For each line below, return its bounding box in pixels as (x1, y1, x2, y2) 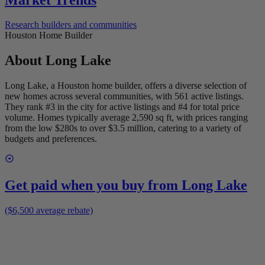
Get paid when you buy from (5, 177, 182, 193)
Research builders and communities (5, 20, 137, 30)
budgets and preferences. (5, 134, 97, 144)
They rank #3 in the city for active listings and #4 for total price (5, 102, 240, 112)
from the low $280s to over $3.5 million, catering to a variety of (5, 123, 241, 134)
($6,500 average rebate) (5, 205, 93, 216)
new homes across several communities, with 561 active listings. (5, 91, 244, 102)
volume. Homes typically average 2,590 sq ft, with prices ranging (5, 112, 248, 123)
